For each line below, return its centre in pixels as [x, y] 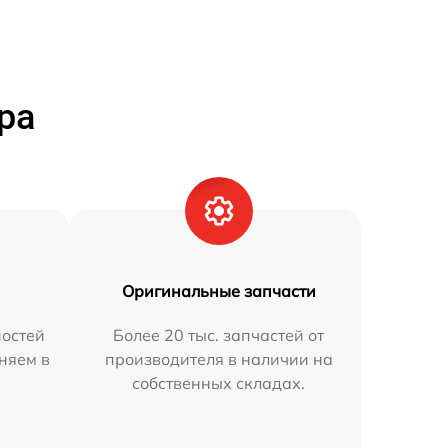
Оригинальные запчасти [218, 290]
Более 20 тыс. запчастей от [219, 334]
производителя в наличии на [218, 358]
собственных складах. [219, 382]
